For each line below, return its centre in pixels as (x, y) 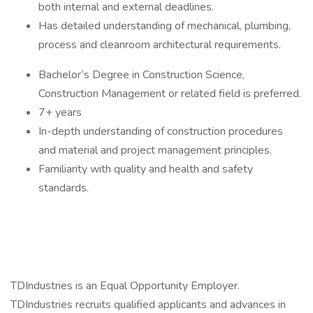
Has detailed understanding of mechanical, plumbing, (165, 26)
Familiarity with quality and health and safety (146, 169)
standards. (64, 188)
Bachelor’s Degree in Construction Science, (141, 75)
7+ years (60, 112)
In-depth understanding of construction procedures (161, 131)
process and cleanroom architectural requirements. (160, 45)
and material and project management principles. (155, 150)
